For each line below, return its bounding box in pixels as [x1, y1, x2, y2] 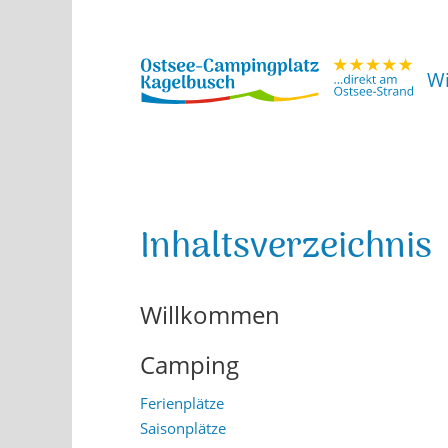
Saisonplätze [140, 418, 226, 439]
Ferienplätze [140, 392, 224, 413]
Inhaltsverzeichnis [140, 227, 432, 272]
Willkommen [140, 298, 280, 331]
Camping [140, 348, 239, 381]
